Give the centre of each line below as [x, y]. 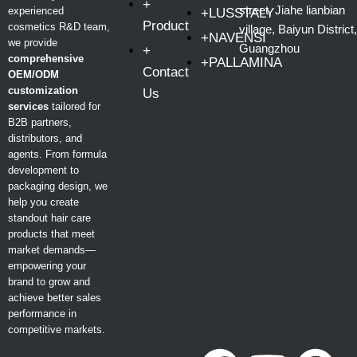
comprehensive [46, 59]
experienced [36, 11]
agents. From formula [57, 154]
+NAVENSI [233, 38]
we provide [33, 43]
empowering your [47, 266]
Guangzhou [269, 48]
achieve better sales [55, 298]
